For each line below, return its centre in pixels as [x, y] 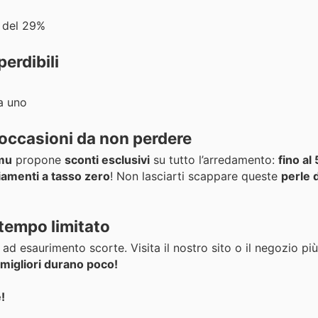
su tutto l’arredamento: [214, 160]
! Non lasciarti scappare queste [196, 176]
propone [38, 160]
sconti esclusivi [107, 160]
